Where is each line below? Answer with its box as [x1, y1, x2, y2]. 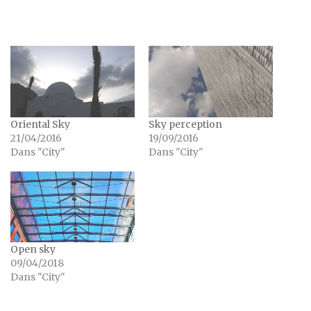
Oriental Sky [10, 117, 70, 131]
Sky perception [149, 117, 222, 131]
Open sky [10, 242, 56, 255]
